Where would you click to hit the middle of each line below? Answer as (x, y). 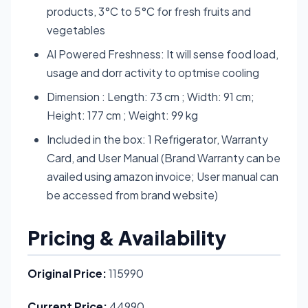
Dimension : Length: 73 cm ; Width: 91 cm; (151, 96)
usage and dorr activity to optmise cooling (153, 72)
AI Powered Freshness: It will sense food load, (163, 54)
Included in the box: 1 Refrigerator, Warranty (157, 139)
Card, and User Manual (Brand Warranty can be (164, 157)
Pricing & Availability (127, 237)
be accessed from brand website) (132, 195)
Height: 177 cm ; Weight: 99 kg (122, 115)
